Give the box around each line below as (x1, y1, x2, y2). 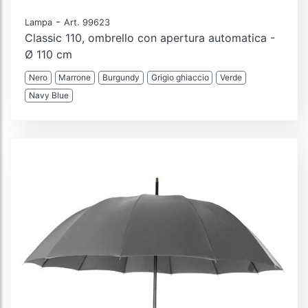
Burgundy (102, 71, 140, 82)
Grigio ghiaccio (151, 71, 209, 82)
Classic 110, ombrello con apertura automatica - (25, 30, 275, 45)
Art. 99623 (64, 16, 110, 27)
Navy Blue (28, 89, 69, 100)
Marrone (58, 71, 91, 82)
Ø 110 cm (25, 47, 72, 61)
